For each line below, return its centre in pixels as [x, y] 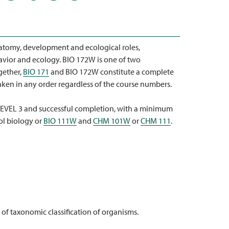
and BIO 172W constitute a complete [111, 72]
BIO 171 [36, 72]
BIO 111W [60, 121]
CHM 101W [112, 121]
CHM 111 [156, 121]
